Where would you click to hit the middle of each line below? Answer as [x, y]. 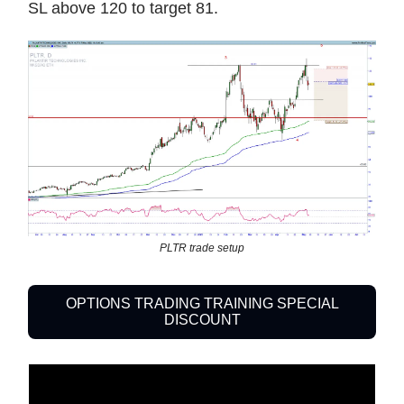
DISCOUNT [202, 319]
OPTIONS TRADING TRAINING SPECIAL [202, 303]
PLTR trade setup [202, 248]
